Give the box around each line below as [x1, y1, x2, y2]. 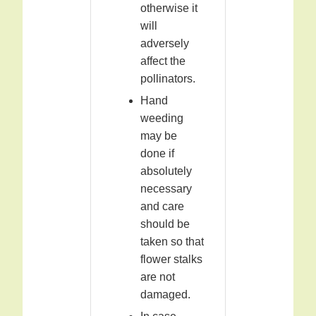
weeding [140, 112, 183, 125]
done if [140, 147, 174, 160]
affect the [140, 55, 186, 68]
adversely [140, 37, 189, 50]
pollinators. [140, 73, 195, 85]
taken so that [140, 236, 204, 248]
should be [140, 218, 190, 231]
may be [140, 130, 177, 142]
